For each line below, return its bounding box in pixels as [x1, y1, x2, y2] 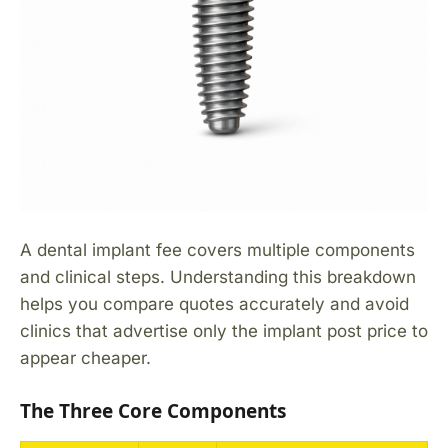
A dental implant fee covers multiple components [20, 239, 415, 260]
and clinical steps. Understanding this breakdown [20, 266, 416, 287]
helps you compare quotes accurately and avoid [20, 293, 409, 314]
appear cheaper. [20, 347, 151, 368]
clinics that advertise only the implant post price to [20, 320, 428, 341]
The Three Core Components [20, 397, 286, 424]
